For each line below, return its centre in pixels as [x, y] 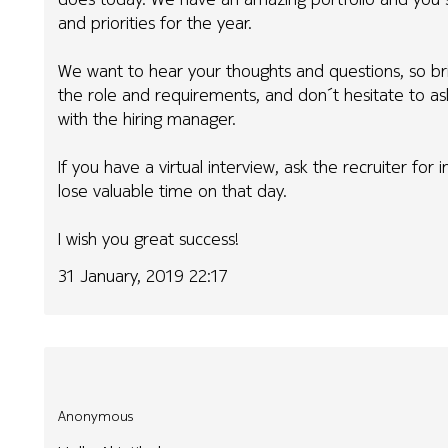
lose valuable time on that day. [173, 190]
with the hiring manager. [147, 118]
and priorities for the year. [155, 22]
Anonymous [96, 416]
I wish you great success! [149, 238]
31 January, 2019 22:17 [143, 275]
